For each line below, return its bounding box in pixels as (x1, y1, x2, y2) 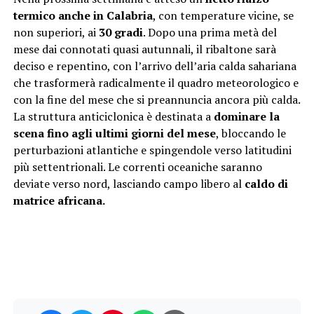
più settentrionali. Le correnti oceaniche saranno (13, 159, 262, 175)
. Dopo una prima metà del (142, 25, 277, 41)
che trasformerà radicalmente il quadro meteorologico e (13, 75, 299, 91)
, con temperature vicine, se (152, 8, 294, 24)
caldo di (244, 176, 288, 192)
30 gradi (98, 25, 143, 41)
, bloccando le (215, 125, 286, 142)
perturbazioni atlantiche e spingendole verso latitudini (13, 142, 292, 158)
